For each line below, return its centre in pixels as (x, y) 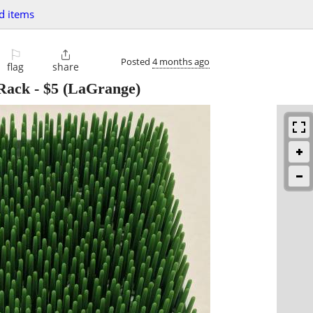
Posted (137, 61)
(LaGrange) (100, 89)
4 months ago (181, 61)
